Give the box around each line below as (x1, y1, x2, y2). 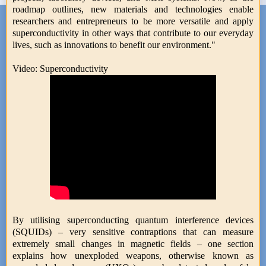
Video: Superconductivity (12, 63, 108, 74)
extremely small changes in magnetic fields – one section (12, 238, 254, 249)
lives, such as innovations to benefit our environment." (12, 39, 216, 50)
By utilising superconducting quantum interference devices (12, 214, 254, 225)
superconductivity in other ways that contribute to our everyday (12, 27, 254, 38)
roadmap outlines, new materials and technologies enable (12, 4, 254, 14)
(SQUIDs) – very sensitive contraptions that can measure (12, 226, 254, 237)
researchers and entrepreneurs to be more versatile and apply (12, 15, 254, 26)
